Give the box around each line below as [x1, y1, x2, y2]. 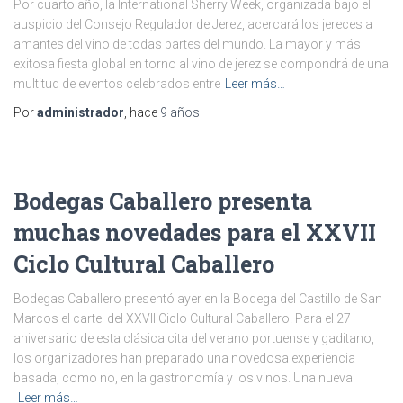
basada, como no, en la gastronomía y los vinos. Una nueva [13, 371, 353, 385]
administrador [37, 105, 124, 120]
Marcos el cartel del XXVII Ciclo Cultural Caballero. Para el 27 [13, 311, 351, 326]
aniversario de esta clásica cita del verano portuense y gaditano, [13, 331, 374, 345]
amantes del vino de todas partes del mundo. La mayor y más [13, 37, 361, 51]
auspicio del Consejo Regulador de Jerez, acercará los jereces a [13, 17, 372, 31]
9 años [160, 105, 200, 120]
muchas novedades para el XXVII [13, 218, 376, 247]
